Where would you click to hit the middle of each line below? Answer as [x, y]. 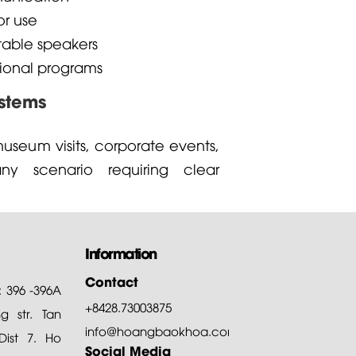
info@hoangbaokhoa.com [162, 331]
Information [121, 252]
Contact [112, 281]
